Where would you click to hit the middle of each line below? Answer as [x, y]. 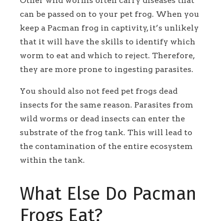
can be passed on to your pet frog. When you [110, 14]
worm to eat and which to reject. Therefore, [107, 56]
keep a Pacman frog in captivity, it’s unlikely [109, 28]
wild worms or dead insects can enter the [102, 119]
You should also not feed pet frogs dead [99, 91]
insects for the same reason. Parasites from [107, 105]
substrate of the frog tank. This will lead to [106, 133]
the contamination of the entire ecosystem [106, 147]
